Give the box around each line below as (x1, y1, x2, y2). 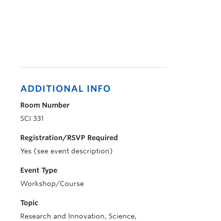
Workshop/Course (20, 180, 84, 187)
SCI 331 (20, 114, 44, 122)
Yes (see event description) (20, 147, 113, 155)
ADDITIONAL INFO (20, 83, 111, 94)
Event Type (20, 166, 57, 174)
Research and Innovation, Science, (20, 212, 137, 220)
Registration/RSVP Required (20, 134, 118, 142)
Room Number (20, 101, 70, 109)
